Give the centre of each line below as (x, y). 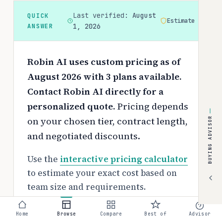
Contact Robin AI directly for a (95, 91)
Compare (111, 214)
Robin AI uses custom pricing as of (104, 61)
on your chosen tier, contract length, (108, 121)
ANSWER (41, 26)
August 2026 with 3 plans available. (105, 76)
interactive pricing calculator (124, 159)
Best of (155, 214)
